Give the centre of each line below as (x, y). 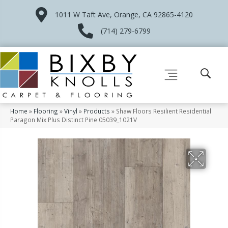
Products (97, 111)
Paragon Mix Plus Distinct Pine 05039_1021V (74, 119)
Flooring (46, 111)
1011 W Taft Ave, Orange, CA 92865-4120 (124, 15)
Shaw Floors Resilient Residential (164, 111)
